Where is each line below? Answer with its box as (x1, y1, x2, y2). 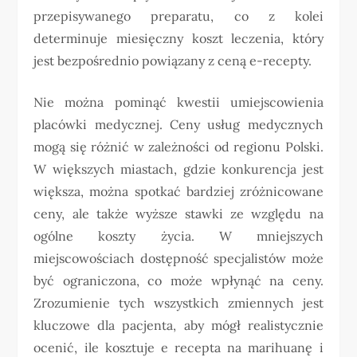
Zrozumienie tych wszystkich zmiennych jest (33, 294, 324, 311)
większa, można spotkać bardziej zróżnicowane (33, 182, 324, 199)
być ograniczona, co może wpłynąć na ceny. (33, 272, 324, 288)
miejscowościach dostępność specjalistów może (33, 249, 324, 266)
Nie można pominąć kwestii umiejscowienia (33, 93, 324, 110)
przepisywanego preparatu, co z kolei (33, 7, 324, 24)
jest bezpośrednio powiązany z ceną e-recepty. (33, 52, 312, 69)
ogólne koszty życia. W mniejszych (33, 227, 324, 244)
